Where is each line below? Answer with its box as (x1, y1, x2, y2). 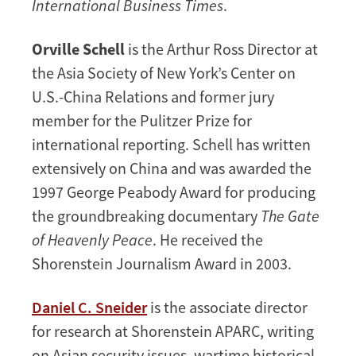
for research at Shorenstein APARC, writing (32, 320, 314, 341)
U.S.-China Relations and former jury (32, 86, 274, 106)
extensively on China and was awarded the (32, 157, 311, 178)
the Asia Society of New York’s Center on (32, 62, 296, 83)
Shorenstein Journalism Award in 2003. (32, 253, 292, 273)
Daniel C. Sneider (32, 296, 147, 317)
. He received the (153, 229, 263, 250)
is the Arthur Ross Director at (125, 38, 318, 59)
